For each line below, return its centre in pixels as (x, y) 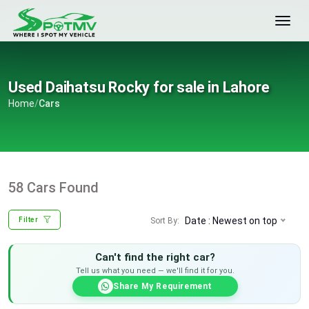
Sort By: (165, 220)
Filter (29, 220)
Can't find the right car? (155, 257)
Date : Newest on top (231, 220)
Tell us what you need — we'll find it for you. (155, 271)
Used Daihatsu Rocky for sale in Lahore (139, 87)
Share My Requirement (163, 286)
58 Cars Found (53, 188)
